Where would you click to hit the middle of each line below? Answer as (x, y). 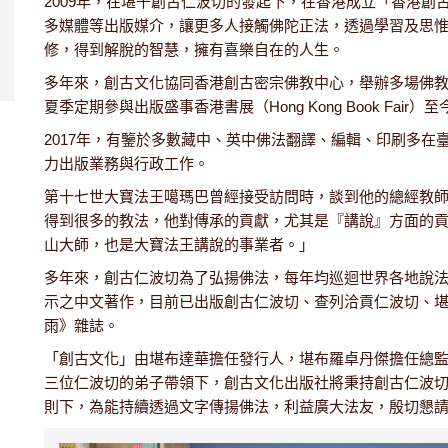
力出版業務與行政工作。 (126, 163)
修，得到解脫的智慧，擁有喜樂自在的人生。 (194, 49)
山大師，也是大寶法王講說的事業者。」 (179, 244)
